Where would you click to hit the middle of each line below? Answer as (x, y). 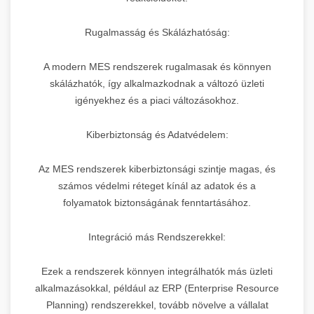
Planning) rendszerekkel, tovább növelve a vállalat (157, 305)
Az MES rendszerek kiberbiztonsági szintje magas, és (157, 169)
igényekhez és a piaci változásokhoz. (157, 100)
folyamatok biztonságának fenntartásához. (157, 202)
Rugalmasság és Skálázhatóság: (157, 32)
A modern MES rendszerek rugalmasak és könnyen (157, 66)
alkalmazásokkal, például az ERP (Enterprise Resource (157, 288)
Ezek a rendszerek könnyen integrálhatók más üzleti (157, 271)
